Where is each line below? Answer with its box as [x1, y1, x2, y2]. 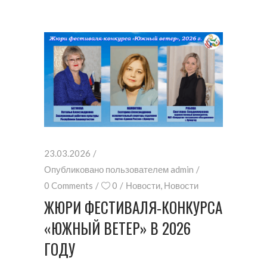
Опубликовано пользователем [44, 164, 170, 175]
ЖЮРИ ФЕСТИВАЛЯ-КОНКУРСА [44, 196, 222, 219]
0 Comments [44, 180, 93, 191]
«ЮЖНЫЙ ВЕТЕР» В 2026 [44, 217, 191, 240]
